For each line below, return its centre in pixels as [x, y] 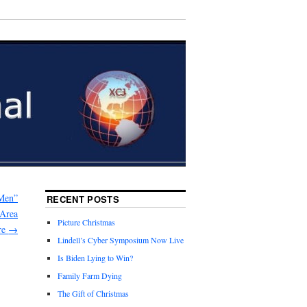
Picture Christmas [87, 222]
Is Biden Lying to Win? [96, 258]
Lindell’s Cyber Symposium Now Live [121, 240]
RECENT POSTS [83, 199]
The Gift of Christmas [94, 294]
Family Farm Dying [90, 276]
